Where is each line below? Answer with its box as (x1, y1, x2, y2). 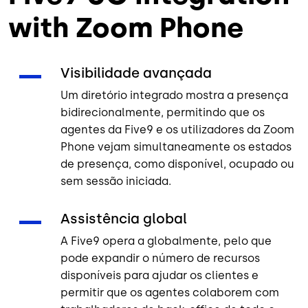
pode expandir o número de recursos (60, 251, 260, 265)
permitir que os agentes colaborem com (60, 285, 279, 299)
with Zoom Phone (8, 10, 243, 44)
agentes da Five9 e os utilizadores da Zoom (60, 122, 294, 136)
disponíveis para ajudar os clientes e (60, 268, 258, 282)
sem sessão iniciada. (60, 174, 174, 188)
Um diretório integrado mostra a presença (60, 88, 288, 102)
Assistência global (60, 210, 187, 227)
